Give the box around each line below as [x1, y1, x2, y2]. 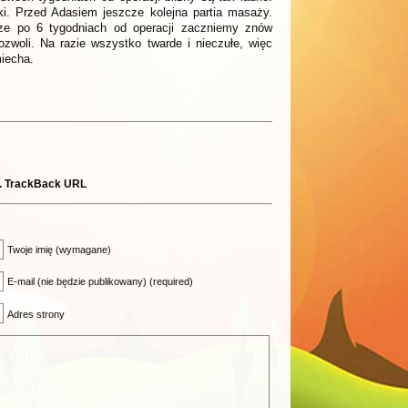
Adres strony [7, 308, 66, 320]
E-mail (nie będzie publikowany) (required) [7, 276, 194, 288]
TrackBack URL [5, 178, 87, 190]
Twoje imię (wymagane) [7, 244, 112, 256]
